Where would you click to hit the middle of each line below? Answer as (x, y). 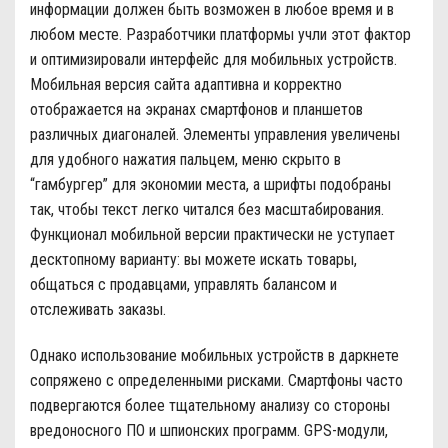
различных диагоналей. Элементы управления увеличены (215, 134)
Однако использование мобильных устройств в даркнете (214, 355)
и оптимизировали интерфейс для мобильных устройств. (213, 59)
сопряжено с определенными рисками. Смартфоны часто (216, 380)
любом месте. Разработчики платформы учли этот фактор (220, 34)
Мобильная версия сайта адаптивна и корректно (186, 84)
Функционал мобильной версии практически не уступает (212, 234)
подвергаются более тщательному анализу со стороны (210, 405)
